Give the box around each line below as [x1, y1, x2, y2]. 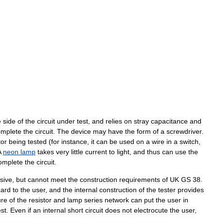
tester [158, 186, 176, 194]
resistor [29, 196, 52, 204]
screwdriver [166, 127, 201, 136]
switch [180, 138, 199, 146]
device [71, 127, 91, 136]
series [84, 196, 103, 204]
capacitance [151, 117, 188, 126]
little [71, 148, 83, 156]
